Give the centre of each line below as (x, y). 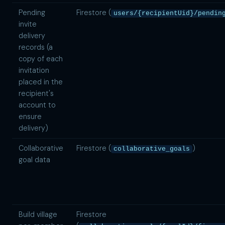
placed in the (40, 82)
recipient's (36, 94)
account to (37, 105)
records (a (35, 47)
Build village (38, 215)
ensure (30, 117)
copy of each (40, 59)
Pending (32, 13)
